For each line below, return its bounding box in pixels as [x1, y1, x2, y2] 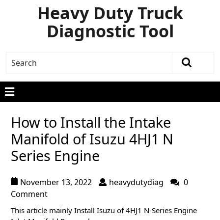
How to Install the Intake [11, 112, 171, 132]
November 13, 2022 [20, 177, 92, 188]
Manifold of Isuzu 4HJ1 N [11, 129, 173, 148]
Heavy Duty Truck [37, 1, 183, 24]
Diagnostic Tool [46, 20, 174, 42]
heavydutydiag [109, 177, 164, 188]
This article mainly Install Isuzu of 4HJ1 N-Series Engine [11, 205, 197, 215]
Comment [11, 189, 48, 199]
